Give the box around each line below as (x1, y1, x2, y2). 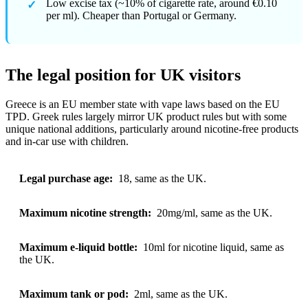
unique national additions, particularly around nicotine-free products (5, 122, 298, 135)
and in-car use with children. (5, 135, 129, 147)
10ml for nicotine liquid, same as (140, 241, 284, 253)
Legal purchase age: (19, 172, 113, 184)
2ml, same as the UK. (131, 287, 228, 300)
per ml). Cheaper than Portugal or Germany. (46, 9, 236, 21)
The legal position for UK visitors (5, 65, 241, 84)
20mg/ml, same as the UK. (154, 206, 272, 219)
